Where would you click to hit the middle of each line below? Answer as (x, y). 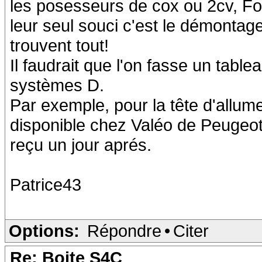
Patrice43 (46, 185)
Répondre (124, 231)
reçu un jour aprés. (81, 145)
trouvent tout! (59, 45)
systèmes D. (57, 85)
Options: (44, 231)
